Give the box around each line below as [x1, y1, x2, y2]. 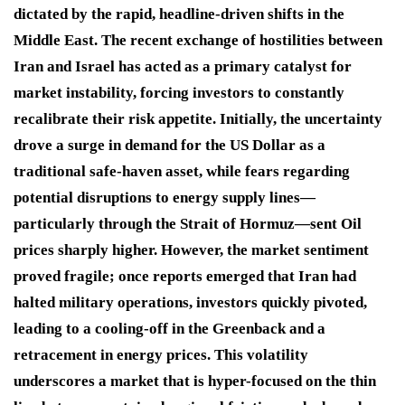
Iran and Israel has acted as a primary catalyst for [14, 58, 352, 76]
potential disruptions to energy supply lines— [14, 189, 316, 207]
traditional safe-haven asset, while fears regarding [14, 163, 350, 181]
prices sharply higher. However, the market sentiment [14, 241, 369, 259]
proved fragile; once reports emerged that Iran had [14, 268, 356, 286]
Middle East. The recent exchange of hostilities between [14, 32, 382, 50]
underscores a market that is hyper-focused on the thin [14, 372, 376, 391]
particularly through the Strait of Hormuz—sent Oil [14, 215, 362, 233]
